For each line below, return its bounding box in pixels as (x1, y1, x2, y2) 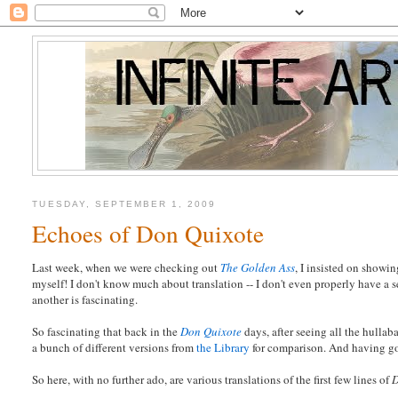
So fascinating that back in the (32, 323, 181, 340)
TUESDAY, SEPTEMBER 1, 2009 (32, 199, 217, 210)
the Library (196, 339, 251, 356)
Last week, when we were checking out (32, 259, 221, 276)
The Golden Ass (220, 259, 296, 276)
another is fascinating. (32, 291, 139, 308)
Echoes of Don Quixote (32, 217, 265, 251)
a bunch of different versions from (32, 339, 197, 356)
